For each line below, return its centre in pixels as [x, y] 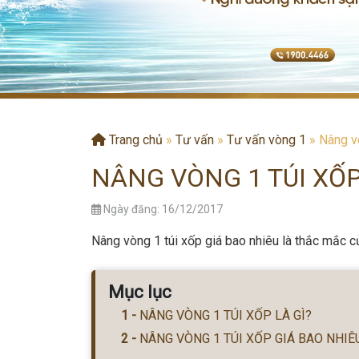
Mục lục [140, 292]
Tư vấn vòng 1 [266, 140]
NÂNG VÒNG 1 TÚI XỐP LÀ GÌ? [226, 315]
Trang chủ [134, 140]
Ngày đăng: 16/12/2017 [162, 209]
